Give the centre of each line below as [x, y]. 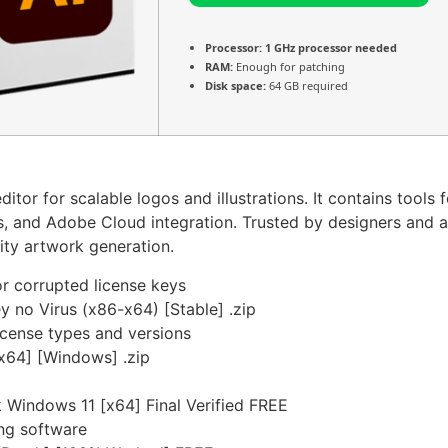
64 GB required [307, 85]
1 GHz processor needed [329, 47]
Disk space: [235, 85]
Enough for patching [289, 66]
